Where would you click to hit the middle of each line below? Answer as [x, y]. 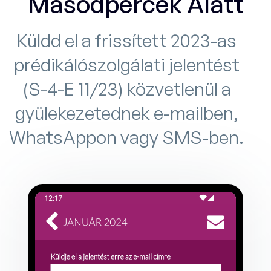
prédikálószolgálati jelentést [126, 65]
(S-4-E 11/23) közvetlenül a [126, 89]
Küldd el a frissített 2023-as [126, 41]
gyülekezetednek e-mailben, [126, 113]
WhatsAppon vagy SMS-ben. [126, 137]
